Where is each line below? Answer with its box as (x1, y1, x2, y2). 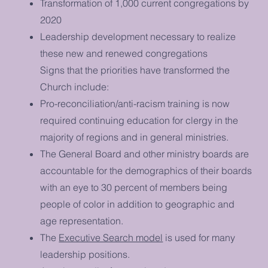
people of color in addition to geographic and (40, 198, 235, 210)
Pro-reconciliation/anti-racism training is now (40, 98, 230, 109)
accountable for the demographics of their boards (40, 165, 252, 176)
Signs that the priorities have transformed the (40, 64, 230, 76)
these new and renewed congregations (40, 47, 208, 59)
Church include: (40, 81, 109, 93)
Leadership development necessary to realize (40, 31, 236, 42)
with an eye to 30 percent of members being (40, 181, 228, 193)
